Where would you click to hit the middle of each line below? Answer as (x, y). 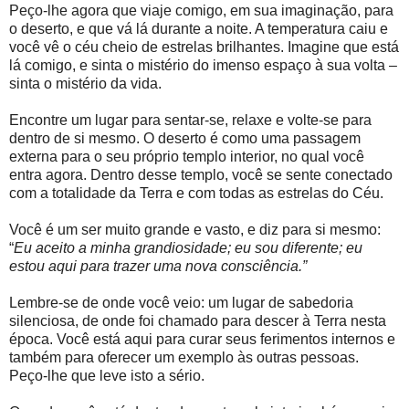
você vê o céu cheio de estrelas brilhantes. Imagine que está (204, 47)
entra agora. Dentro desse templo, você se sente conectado (201, 175)
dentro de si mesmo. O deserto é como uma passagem (185, 139)
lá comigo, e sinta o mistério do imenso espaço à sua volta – (203, 66)
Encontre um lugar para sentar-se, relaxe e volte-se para (190, 121)
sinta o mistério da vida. (85, 84)
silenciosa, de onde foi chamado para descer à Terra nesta (198, 321)
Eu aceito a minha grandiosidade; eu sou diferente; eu (188, 248)
